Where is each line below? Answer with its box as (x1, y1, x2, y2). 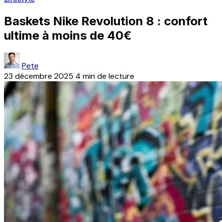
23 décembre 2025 (4, 70, 73, 81)
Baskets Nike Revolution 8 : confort (4, 13, 208, 28)
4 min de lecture (75, 70, 134, 81)
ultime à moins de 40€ (4, 28, 132, 43)
